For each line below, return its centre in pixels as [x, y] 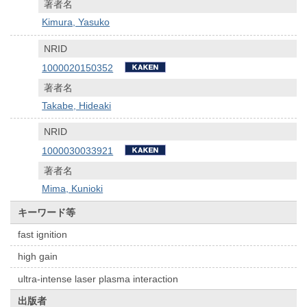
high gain [38, 257]
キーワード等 [47, 212]
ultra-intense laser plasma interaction [98, 279]
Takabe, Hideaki [77, 105]
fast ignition [43, 235]
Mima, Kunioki [73, 188]
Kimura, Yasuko [76, 22]
